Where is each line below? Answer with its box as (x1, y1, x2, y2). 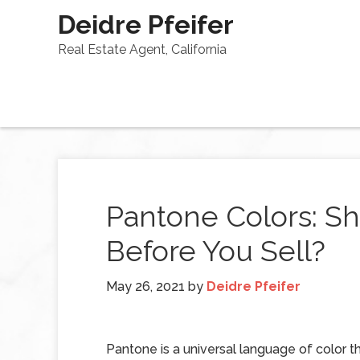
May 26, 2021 (106, 279, 185, 294)
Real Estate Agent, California (58, 42, 227, 57)
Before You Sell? (106, 234, 325, 268)
